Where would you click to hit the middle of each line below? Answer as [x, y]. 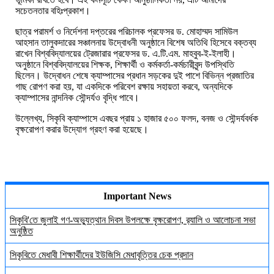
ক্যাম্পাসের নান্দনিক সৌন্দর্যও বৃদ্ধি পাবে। [77, 98]
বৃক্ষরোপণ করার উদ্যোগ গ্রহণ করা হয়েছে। [83, 130]
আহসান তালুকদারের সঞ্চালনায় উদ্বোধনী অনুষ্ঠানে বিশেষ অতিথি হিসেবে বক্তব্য [136, 43]
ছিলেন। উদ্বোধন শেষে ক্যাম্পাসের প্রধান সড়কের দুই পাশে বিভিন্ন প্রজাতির [135, 76]
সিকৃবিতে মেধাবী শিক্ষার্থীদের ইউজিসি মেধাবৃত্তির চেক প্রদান [102, 255]
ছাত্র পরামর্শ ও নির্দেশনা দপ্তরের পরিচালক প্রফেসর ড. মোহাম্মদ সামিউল [127, 32]
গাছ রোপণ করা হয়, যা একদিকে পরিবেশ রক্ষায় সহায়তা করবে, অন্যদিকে [124, 87]
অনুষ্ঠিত [21, 231]
